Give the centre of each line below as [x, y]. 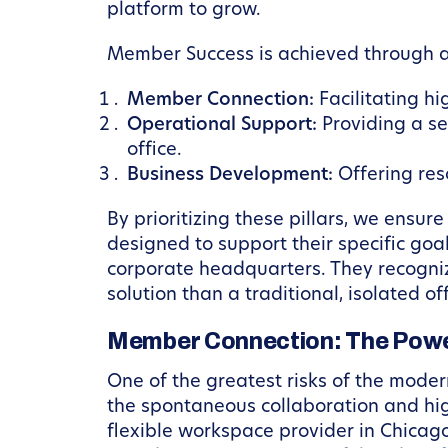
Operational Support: [222, 125]
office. [154, 150]
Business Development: [230, 175]
